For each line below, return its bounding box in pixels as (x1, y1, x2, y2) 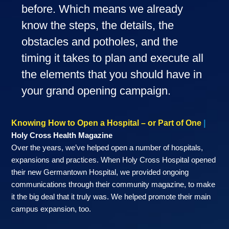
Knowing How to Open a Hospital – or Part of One (11, 119, 202, 128)
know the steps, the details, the (21, 19, 174, 32)
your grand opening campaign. (21, 84, 171, 98)
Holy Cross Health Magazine (11, 131, 113, 140)
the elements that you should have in (21, 68, 202, 81)
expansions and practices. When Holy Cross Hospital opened (11, 155, 216, 165)
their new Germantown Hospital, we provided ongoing (11, 168, 189, 177)
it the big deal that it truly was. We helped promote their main (11, 192, 211, 201)
